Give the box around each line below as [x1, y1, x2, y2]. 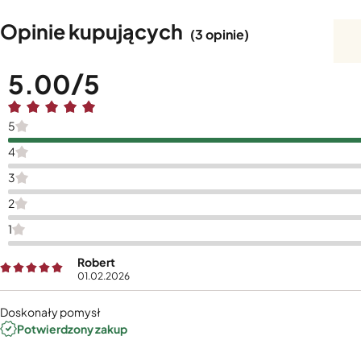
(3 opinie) [190, 26, 249, 43]
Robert [77, 255, 115, 269]
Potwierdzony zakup [17, 322, 127, 336]
